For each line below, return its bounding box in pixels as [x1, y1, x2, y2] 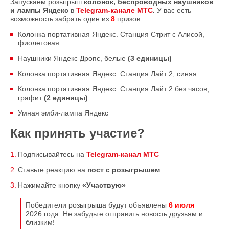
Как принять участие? [10, 126, 145, 141]
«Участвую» [82, 181, 126, 190]
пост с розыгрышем [87, 166, 160, 174]
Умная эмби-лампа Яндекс [18, 109, 108, 118]
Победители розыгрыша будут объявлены [26, 201, 169, 210]
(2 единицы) [44, 94, 88, 102]
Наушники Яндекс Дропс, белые [18, 54, 128, 63]
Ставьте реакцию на [18, 166, 87, 174]
